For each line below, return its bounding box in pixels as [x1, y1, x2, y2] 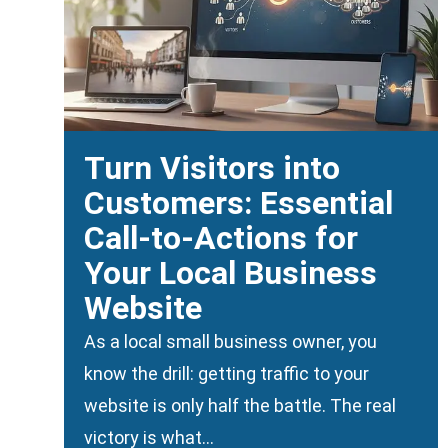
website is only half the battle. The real [84, 395, 396, 417]
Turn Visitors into [84, 149, 340, 188]
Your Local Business [84, 254, 377, 293]
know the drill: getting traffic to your [84, 363, 369, 385]
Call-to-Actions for [84, 219, 358, 258]
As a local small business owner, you [84, 331, 377, 353]
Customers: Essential [84, 184, 393, 223]
